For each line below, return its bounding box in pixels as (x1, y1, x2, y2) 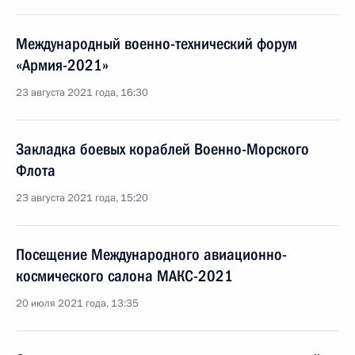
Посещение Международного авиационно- (16, 245, 287, 264)
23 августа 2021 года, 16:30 (16, 86, 148, 100)
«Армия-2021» (16, 55, 109, 74)
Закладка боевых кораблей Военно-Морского (16, 139, 309, 158)
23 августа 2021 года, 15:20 (16, 191, 148, 205)
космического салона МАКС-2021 (16, 266, 233, 285)
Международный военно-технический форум (16, 34, 297, 53)
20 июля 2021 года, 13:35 (16, 296, 139, 311)
